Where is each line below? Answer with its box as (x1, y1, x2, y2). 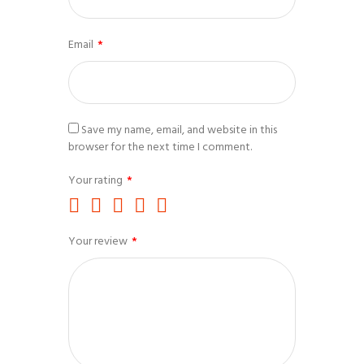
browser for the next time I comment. (68, 136, 252, 156)
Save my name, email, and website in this (81, 119, 277, 139)
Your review (68, 231, 130, 250)
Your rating (68, 170, 125, 189)
